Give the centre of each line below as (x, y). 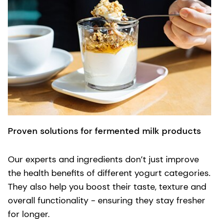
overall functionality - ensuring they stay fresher (107, 200)
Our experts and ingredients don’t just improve (103, 159)
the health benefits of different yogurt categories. (109, 173)
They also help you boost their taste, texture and (107, 186)
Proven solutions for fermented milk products (104, 131)
